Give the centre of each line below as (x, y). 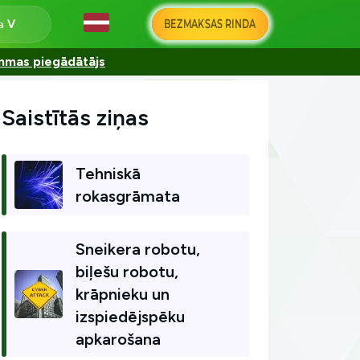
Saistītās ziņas (75, 117)
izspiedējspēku (130, 317)
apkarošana (118, 339)
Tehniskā (108, 174)
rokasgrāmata (128, 196)
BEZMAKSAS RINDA (210, 24)
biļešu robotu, (127, 272)
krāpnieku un (123, 294)
